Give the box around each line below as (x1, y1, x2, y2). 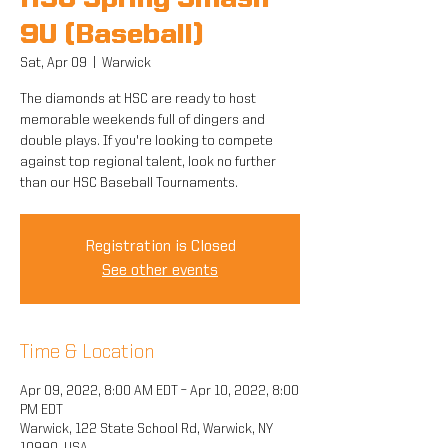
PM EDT (20, 403, 63, 417)
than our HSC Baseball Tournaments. (20, 176, 238, 190)
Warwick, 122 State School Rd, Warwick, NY (20, 422, 273, 436)
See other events (102, 263, 218, 279)
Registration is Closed (84, 239, 236, 255)
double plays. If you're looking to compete (20, 134, 273, 148)
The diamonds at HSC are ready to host (20, 92, 256, 106)
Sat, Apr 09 (20, 56, 87, 70)
